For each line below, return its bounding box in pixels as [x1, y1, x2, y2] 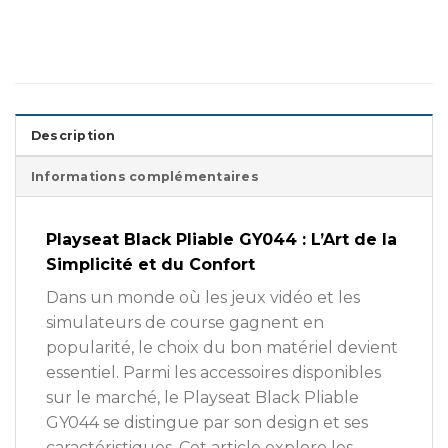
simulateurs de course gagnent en [46, 312, 324, 332]
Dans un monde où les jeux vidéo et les [46, 287, 360, 307]
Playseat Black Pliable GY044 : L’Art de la [46, 229, 397, 249]
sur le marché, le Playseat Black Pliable [46, 387, 359, 407]
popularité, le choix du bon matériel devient [46, 337, 398, 357]
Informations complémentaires [31, 168, 259, 184]
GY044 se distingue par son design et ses [46, 412, 368, 432]
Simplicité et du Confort [46, 254, 255, 274]
